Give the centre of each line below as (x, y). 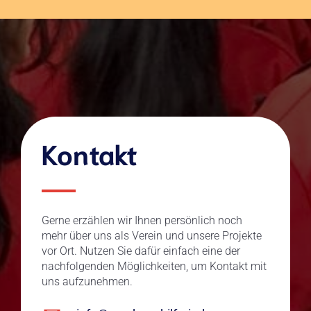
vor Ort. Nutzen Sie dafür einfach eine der (141, 251)
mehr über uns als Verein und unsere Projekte (152, 236)
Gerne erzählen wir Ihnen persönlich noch (142, 220)
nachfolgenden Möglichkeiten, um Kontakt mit (154, 266)
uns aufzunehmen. (87, 281)
